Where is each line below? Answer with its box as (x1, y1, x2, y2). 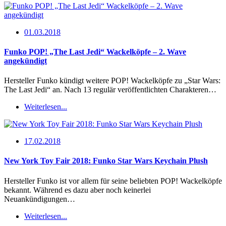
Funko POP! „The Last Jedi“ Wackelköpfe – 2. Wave (4, 47, 186, 56)
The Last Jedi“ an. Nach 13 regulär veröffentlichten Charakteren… (4, 85, 216, 94)
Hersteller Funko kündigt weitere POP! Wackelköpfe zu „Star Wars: (4, 76, 220, 85)
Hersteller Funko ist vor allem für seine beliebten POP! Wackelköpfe (4, 176, 222, 185)
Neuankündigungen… (4, 194, 75, 203)
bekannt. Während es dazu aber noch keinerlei (4, 185, 151, 194)
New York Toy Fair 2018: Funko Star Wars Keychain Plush (4, 156, 208, 165)
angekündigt (4, 56, 47, 65)
